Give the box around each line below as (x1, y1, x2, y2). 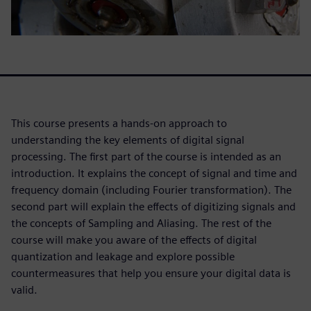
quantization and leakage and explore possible (11, 249, 235, 263)
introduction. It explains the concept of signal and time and (11, 166, 297, 180)
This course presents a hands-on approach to (11, 116, 227, 130)
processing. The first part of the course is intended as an (11, 149, 281, 163)
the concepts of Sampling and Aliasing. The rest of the (11, 216, 271, 230)
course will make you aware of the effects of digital (11, 233, 257, 246)
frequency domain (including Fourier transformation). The (11, 183, 292, 196)
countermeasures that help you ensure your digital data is (11, 266, 291, 280)
